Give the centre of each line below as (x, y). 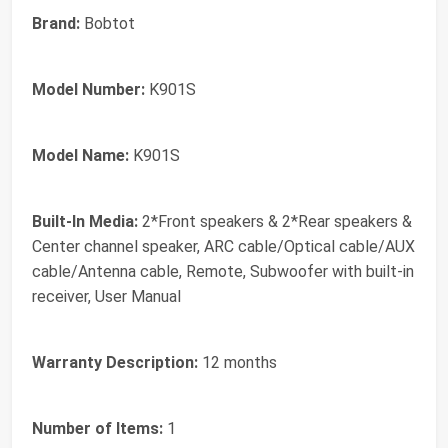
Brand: (56, 23)
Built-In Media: (85, 221)
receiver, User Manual (106, 296)
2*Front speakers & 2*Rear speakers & (275, 221)
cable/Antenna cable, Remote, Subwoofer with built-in (223, 271)
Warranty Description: (115, 362)
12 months (237, 362)
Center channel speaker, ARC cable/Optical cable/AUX (223, 246)
